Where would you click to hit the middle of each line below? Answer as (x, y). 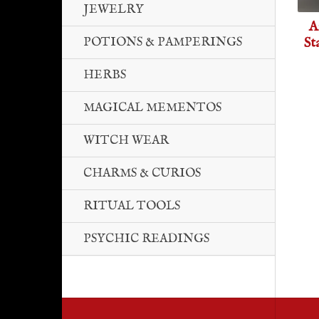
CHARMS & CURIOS (142, 173)
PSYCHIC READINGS (146, 239)
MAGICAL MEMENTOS (152, 108)
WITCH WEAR (126, 141)
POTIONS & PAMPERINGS (163, 42)
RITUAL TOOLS (132, 206)
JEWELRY (114, 10)
